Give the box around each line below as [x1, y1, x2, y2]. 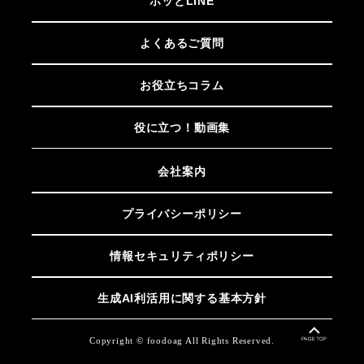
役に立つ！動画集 [133, 120, 231, 134]
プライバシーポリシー [121, 206, 242, 220]
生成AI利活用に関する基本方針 [97, 291, 266, 305]
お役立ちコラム [140, 78, 224, 92]
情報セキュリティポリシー [110, 249, 254, 262]
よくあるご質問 [140, 36, 224, 50]
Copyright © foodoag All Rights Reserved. [89, 335, 275, 345]
